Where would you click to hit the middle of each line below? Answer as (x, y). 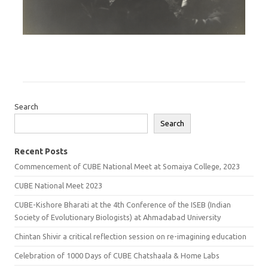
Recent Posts (41, 152)
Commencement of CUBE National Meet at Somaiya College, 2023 (127, 167)
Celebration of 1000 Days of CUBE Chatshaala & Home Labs (117, 256)
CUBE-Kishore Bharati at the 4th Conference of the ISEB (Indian (123, 205)
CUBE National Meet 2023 (58, 186)
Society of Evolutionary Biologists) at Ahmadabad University (118, 217)
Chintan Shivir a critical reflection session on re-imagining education (130, 237)
